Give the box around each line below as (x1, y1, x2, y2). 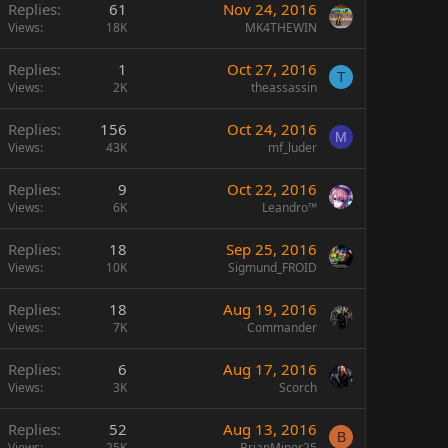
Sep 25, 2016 (226, 239, 317, 259)
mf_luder (268, 139, 317, 156)
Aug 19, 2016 (223, 299, 317, 319)
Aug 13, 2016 (223, 419, 317, 439)
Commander (247, 319, 317, 336)
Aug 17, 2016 (223, 359, 317, 379)
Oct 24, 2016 (227, 119, 317, 139)
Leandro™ (262, 199, 317, 216)
